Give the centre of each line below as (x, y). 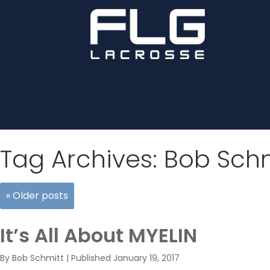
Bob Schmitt (38, 258)
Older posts (39, 196)
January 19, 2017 (146, 258)
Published (92, 258)
